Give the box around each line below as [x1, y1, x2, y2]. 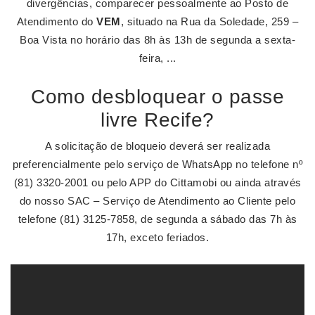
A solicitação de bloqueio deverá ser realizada [45, 140, 270, 152]
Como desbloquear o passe [31, 86, 284, 108]
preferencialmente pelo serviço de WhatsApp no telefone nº [12, 158, 303, 170]
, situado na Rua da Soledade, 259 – [120, 15, 299, 27]
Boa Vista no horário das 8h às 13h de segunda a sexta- [20, 34, 295, 46]
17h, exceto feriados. [105, 231, 210, 243]
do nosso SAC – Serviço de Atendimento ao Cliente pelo [19, 195, 296, 207]
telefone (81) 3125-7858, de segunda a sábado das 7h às [18, 213, 297, 225]
